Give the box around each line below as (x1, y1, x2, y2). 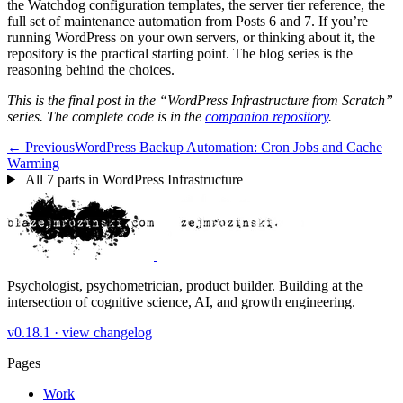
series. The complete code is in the (7, 108, 205, 124)
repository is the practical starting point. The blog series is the (7, 45, 353, 61)
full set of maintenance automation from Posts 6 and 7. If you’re (7, 13, 368, 29)
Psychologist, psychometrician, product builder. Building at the (7, 277, 363, 293)
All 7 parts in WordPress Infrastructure (22, 171, 243, 187)
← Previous (7, 139, 75, 155)
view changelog (62, 324, 152, 340)
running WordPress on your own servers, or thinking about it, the (7, 29, 375, 45)
